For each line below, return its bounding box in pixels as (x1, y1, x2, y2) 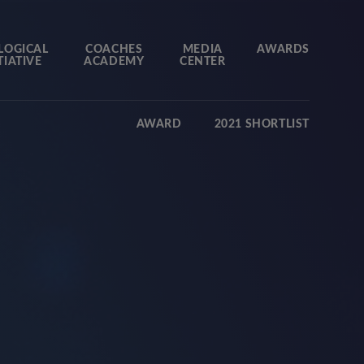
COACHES (85, 44, 143, 55)
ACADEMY (84, 56, 145, 67)
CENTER (180, 56, 226, 67)
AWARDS (257, 44, 310, 55)
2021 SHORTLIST (214, 119, 310, 130)
